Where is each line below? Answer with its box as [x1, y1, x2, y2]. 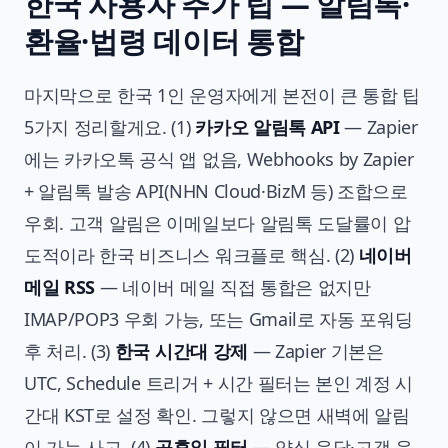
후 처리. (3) [24, 338, 115, 363]
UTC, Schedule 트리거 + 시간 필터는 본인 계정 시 [24, 370, 414, 395]
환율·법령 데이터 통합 [24, 20, 304, 60]
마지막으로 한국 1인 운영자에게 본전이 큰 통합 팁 [24, 82, 421, 107]
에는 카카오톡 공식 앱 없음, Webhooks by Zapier [24, 146, 414, 171]
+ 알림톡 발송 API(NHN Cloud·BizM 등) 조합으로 [24, 178, 408, 203]
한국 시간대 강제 [114, 338, 248, 363]
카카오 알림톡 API [195, 114, 340, 139]
